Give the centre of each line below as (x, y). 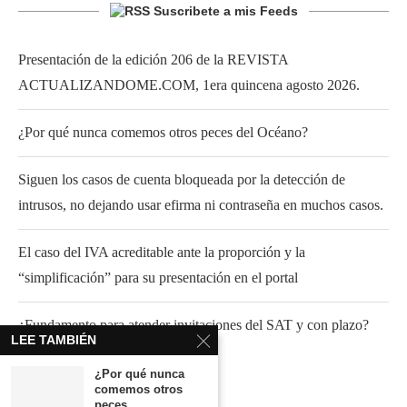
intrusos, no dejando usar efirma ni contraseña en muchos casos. (201, 204)
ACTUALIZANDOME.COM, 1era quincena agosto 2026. (189, 84)
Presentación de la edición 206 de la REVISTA (153, 59)
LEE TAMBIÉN (54, 340)
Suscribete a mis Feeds (225, 10)
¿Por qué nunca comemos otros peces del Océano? (163, 132)
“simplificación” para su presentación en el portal (158, 277)
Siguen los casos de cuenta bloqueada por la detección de (182, 179)
